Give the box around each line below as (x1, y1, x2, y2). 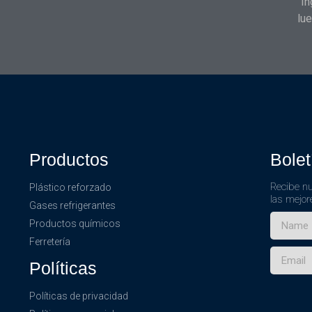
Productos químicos (29, 217, 120, 229)
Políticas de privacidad (29, 290, 128, 302)
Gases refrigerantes (29, 199, 116, 211)
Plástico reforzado (29, 181, 111, 193)
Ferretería (29, 235, 70, 247)
